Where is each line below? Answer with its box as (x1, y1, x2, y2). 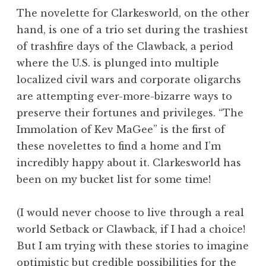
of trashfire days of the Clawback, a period (17, 40, 233, 52)
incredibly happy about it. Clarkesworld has (17, 156, 241, 169)
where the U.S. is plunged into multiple (17, 56, 219, 69)
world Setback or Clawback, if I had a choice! (17, 223, 245, 235)
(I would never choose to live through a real (17, 206, 244, 218)
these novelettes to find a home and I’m (17, 140, 221, 152)
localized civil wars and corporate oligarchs (17, 73, 241, 85)
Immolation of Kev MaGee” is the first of (17, 123, 225, 135)
